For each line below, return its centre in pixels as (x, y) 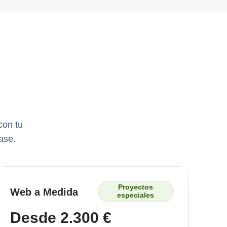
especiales (136, 195)
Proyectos (136, 187)
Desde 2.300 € (61, 218)
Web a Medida (44, 192)
